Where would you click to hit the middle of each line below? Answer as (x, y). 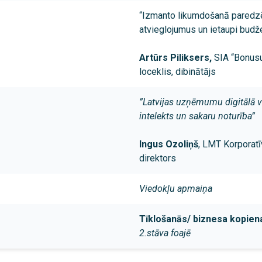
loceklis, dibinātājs (177, 72)
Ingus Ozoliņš (169, 144)
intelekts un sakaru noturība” (197, 116)
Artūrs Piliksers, (177, 58)
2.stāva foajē (165, 233)
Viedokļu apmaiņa (176, 189)
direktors (158, 158)
